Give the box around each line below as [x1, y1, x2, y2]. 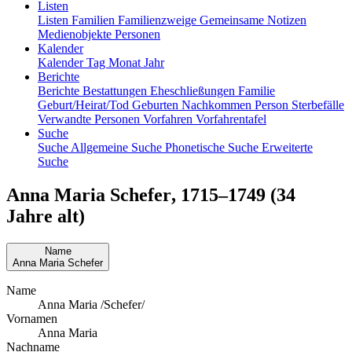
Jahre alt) [6, 205, 85, 226]
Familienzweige [118, 13, 200, 27]
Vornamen [6, 311, 57, 325]
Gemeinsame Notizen [200, 13, 306, 27]
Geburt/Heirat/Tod [38, 97, 132, 112]
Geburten [132, 97, 181, 112]
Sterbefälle [291, 97, 344, 112]
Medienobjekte [38, 27, 115, 41]
